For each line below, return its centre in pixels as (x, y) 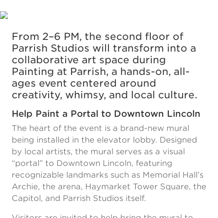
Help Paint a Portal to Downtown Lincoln (106, 114)
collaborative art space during (89, 60)
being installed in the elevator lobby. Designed (104, 140)
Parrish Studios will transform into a (104, 48)
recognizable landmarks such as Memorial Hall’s (108, 175)
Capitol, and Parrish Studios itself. (79, 198)
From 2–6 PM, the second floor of (98, 36)
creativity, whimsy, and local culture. (104, 95)
